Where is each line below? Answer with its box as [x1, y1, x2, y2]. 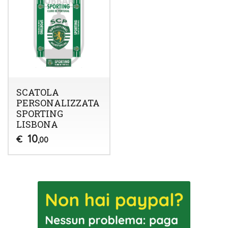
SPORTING [16, 107, 63, 120]
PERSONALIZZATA [16, 97, 100, 109]
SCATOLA [16, 86, 59, 99]
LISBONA [16, 118, 58, 131]
